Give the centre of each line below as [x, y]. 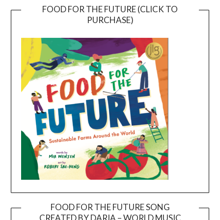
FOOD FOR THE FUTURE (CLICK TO [110, 9]
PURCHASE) [110, 20]
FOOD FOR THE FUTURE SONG [110, 207]
